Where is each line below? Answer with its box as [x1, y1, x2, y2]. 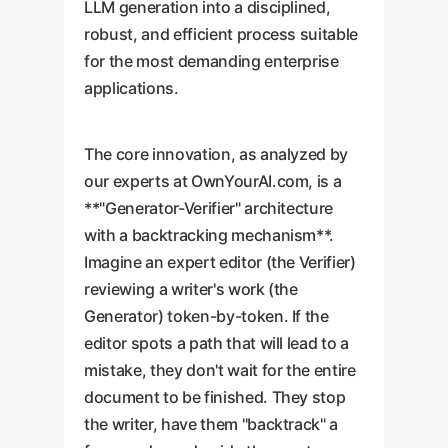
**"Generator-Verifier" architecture [84, 198, 334, 218]
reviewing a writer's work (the [84, 279, 298, 299]
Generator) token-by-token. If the [84, 306, 329, 326]
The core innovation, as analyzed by [84, 144, 349, 164]
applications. [84, 78, 179, 98]
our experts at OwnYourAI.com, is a [84, 171, 342, 191]
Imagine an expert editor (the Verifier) [84, 252, 356, 272]
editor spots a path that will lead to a [84, 333, 349, 353]
